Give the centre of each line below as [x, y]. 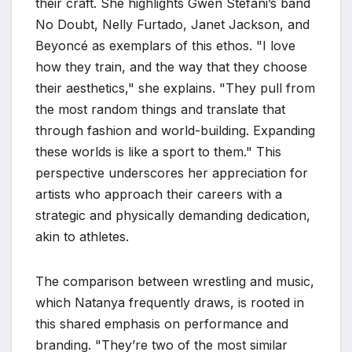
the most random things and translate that [160, 109]
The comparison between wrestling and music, [175, 281]
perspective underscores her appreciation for [172, 173]
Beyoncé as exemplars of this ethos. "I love [165, 46]
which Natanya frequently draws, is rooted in [170, 302]
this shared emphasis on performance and [162, 324]
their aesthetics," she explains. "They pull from [175, 88]
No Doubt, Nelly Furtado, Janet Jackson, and [172, 24]
